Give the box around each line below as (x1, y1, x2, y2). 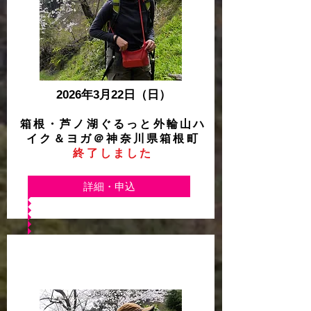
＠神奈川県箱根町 (93, 133, 200, 144)
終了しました (73, 147, 153, 159)
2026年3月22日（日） (56, 88, 171, 101)
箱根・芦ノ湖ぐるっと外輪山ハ (19, 118, 207, 130)
